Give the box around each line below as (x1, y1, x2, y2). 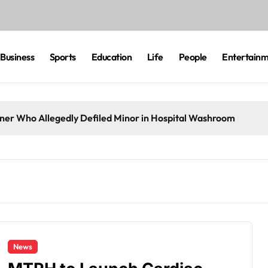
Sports (49, 51, 76, 63)
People (178, 51, 207, 63)
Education (91, 51, 132, 63)
